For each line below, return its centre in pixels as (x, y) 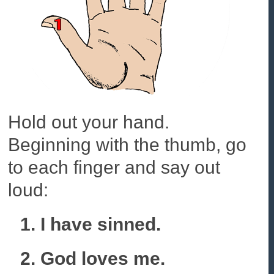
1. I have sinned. (91, 224)
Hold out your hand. (89, 122)
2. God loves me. (93, 258)
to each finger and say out (114, 168)
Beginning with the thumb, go (128, 145)
